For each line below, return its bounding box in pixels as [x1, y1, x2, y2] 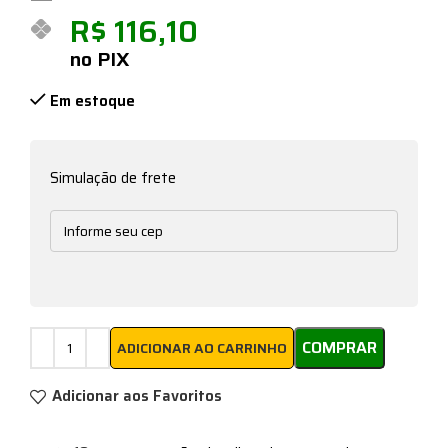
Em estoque [50, 88, 135, 113]
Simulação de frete [50, 165, 176, 190]
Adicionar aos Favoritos [51, 384, 222, 409]
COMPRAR [302, 335, 377, 361]
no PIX [70, 42, 130, 75]
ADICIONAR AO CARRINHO [117, 336, 287, 359]
